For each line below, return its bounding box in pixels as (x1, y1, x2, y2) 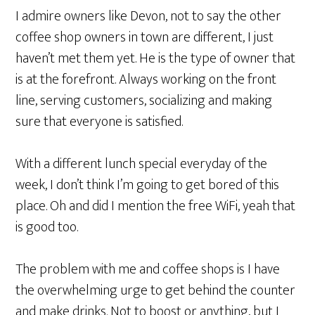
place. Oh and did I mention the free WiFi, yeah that (15, 194, 296, 218)
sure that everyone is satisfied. (15, 110, 184, 134)
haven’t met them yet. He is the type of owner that (15, 46, 296, 70)
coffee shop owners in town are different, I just (15, 25, 274, 49)
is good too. (15, 215, 79, 239)
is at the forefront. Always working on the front (15, 67, 277, 91)
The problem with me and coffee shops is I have (15, 257, 281, 281)
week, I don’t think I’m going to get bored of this (15, 173, 280, 197)
